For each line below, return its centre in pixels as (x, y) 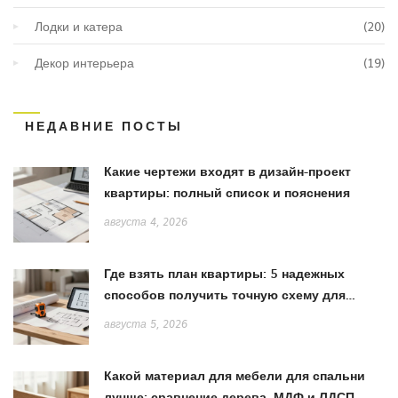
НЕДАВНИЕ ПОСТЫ (104, 126)
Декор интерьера (84, 63)
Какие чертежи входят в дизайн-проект (227, 171)
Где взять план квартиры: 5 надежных (224, 274)
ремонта (130, 316)
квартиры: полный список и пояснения (227, 193)
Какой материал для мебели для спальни (235, 376)
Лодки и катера (79, 26)
